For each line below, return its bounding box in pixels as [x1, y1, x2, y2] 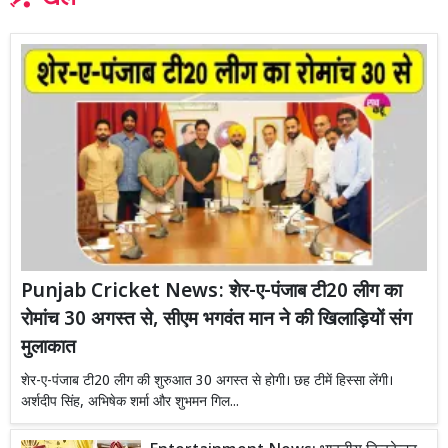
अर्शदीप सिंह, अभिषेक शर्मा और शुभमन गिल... [21, 393, 239, 413]
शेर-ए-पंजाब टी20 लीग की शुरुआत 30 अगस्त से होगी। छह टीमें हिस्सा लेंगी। [21, 372, 393, 392]
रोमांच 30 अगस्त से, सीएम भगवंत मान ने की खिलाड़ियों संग [21, 308, 412, 334]
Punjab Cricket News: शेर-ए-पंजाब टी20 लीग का [21, 280, 402, 306]
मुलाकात [21, 336, 76, 362]
